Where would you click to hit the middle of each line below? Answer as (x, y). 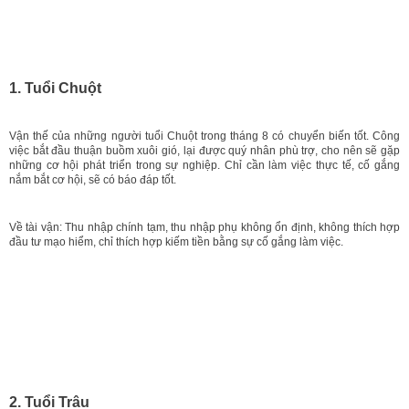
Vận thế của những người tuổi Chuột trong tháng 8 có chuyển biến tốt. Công (204, 136)
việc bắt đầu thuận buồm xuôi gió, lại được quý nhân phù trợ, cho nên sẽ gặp (204, 150)
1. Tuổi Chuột (55, 88)
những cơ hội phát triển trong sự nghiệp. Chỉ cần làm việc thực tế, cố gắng (204, 165)
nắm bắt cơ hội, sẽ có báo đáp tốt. (93, 179)
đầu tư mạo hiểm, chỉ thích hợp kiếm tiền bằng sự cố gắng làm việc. (176, 241)
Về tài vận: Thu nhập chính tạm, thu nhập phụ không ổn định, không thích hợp (204, 227)
